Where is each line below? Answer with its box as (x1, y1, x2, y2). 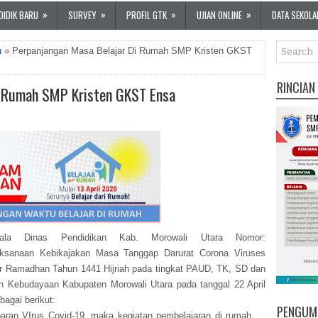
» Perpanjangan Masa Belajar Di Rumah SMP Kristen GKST (1, 45, 252, 56)
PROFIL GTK (126, 8, 167, 22)
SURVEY (68, 8, 97, 22)
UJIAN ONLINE (197, 8, 242, 22)
